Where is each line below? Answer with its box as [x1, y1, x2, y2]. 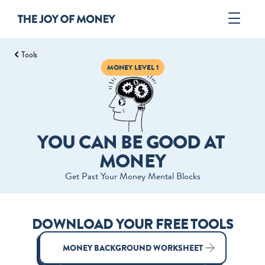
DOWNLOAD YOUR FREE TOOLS [32, 214, 233, 234]
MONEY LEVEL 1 [106, 62, 159, 73]
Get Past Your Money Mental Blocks [64, 169, 201, 183]
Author [119, 67, 146, 80]
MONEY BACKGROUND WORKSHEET [62, 242, 203, 254]
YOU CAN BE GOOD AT [37, 128, 225, 156]
